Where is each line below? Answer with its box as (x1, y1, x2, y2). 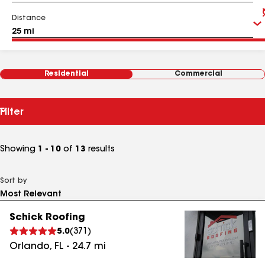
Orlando (9, 242, 50, 251)
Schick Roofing (9, 213, 85, 222)
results (86, 146, 115, 154)
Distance (12, 15, 46, 22)
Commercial (174, 70, 222, 77)
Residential (44, 70, 89, 77)
